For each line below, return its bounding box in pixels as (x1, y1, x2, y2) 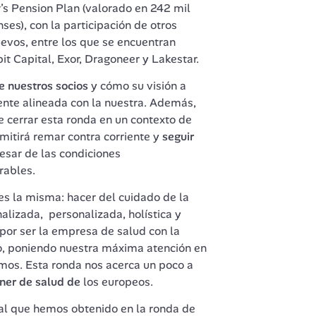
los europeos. (83, 274, 156, 289)
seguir (162, 128, 194, 144)
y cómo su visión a (87, 78, 186, 93)
